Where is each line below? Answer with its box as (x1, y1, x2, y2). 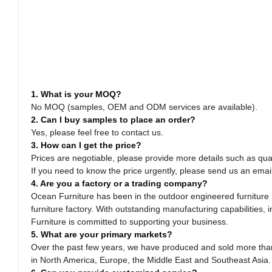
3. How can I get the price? (31, 140, 141, 151)
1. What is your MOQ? (31, 89, 121, 100)
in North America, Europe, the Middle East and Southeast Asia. (31, 255, 271, 265)
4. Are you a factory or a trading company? (31, 178, 208, 189)
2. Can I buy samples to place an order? (31, 115, 195, 125)
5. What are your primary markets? (31, 229, 172, 240)
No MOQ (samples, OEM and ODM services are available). (31, 102, 257, 112)
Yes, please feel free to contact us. (31, 127, 163, 138)
